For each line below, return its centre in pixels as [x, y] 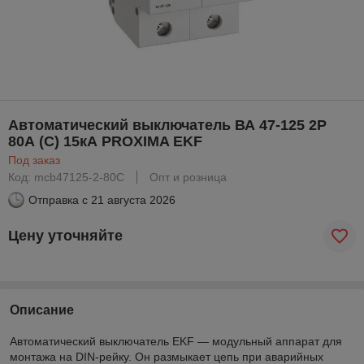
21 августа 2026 [133, 199]
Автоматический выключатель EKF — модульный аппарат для [176, 341]
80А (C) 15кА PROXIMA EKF [105, 141]
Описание [42, 310]
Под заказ [34, 160]
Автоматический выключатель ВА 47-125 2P [167, 125]
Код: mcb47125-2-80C [66, 177]
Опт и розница [188, 177]
